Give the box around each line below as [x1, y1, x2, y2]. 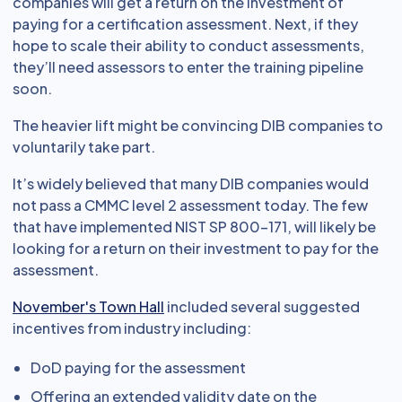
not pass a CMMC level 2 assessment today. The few [13, 196, 368, 214]
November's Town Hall [13, 297, 164, 316]
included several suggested [164, 297, 360, 316]
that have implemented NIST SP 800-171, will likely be [13, 217, 376, 236]
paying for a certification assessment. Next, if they [13, 14, 358, 33]
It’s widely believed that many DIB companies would [13, 174, 369, 193]
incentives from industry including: [13, 319, 251, 337]
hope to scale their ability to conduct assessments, [13, 36, 364, 55]
